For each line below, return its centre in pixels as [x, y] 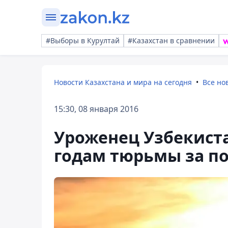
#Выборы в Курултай [83, 40]
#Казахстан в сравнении [171, 40]
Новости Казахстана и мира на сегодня [123, 82]
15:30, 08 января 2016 [96, 109]
